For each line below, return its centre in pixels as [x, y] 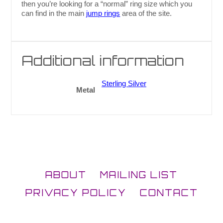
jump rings [103, 13]
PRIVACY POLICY [76, 192]
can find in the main [54, 13]
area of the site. [146, 13]
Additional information [103, 61]
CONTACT [169, 192]
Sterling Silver [124, 84]
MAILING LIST [139, 174]
